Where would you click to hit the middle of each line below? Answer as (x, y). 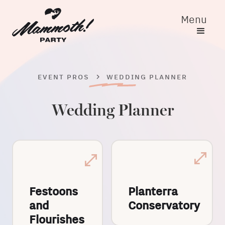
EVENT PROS (64, 77)
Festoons (53, 192)
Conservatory (164, 206)
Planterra (153, 192)
